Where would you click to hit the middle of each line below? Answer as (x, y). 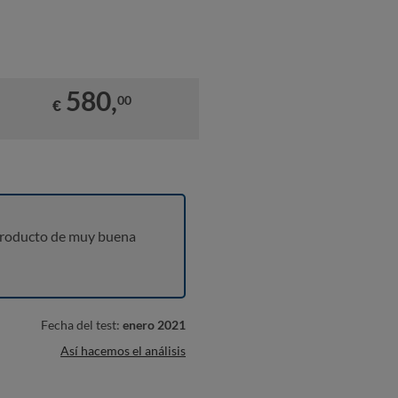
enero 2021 (154, 325)
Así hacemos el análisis (123, 350)
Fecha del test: (82, 325)
